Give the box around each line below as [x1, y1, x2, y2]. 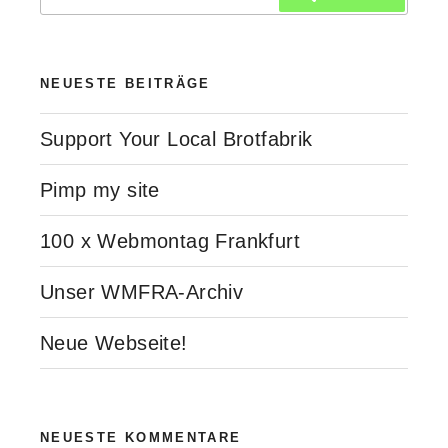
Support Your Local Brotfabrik [40, 127, 313, 150]
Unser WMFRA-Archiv [40, 280, 244, 303]
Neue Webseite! [40, 331, 188, 354]
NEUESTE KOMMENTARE [40, 429, 242, 445]
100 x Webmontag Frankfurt [40, 229, 300, 252]
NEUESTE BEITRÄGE [40, 76, 211, 92]
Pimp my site [40, 178, 160, 201]
